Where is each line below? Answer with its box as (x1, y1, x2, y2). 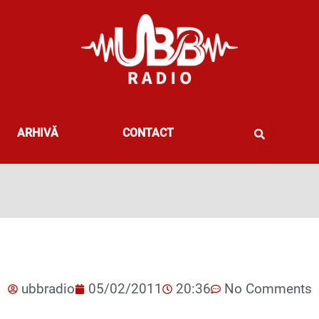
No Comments (224, 281, 312, 298)
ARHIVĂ (17, 125, 58, 140)
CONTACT (122, 125, 174, 140)
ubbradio (21, 281, 75, 298)
